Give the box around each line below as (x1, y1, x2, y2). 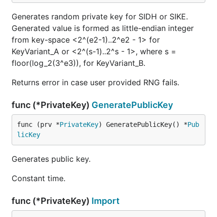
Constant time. (12, 173, 65, 183)
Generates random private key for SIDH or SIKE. (12, 12, 188, 21)
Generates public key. (12, 154, 91, 164)
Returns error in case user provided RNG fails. (12, 77, 179, 87)
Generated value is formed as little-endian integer (12, 23, 194, 33)
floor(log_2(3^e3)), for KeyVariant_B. (12, 58, 145, 68)
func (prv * (17, 121, 60, 128)
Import (92, 196, 120, 206)
